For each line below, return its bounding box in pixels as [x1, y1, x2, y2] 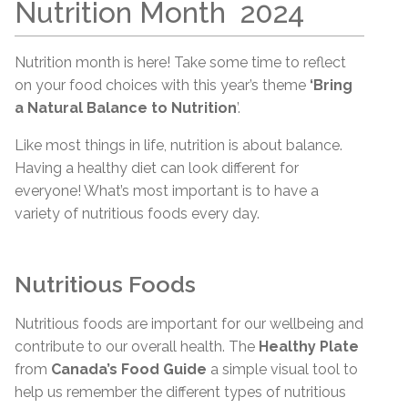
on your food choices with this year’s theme [15, 76, 310, 94]
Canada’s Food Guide [51, 360, 210, 378]
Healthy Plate [259, 337, 359, 355]
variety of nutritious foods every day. [15, 204, 260, 222]
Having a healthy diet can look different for [15, 158, 299, 177]
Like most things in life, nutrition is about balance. [15, 136, 342, 154]
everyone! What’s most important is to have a [15, 181, 319, 199]
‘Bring [310, 76, 352, 94]
